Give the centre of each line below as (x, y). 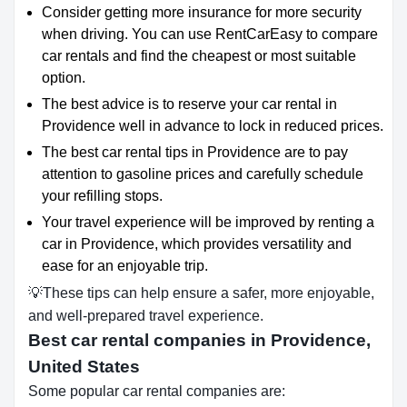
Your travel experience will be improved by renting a (208, 222)
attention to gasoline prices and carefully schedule (203, 174)
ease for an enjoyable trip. (125, 266)
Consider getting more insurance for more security (202, 12)
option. (64, 78)
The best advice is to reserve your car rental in (189, 104)
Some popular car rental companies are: (157, 391)
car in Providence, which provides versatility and (197, 244)
